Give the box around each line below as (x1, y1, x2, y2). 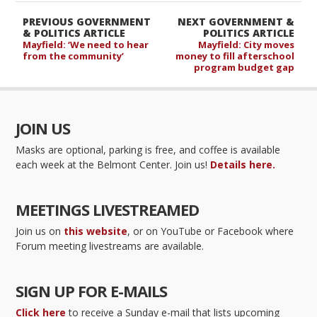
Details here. (210, 157, 276, 171)
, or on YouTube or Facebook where (127, 224, 294, 238)
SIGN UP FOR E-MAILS (16, 279, 168, 301)
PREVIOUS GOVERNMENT (23, 14, 151, 28)
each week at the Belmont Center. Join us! (16, 157, 211, 171)
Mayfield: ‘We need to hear (23, 38, 149, 51)
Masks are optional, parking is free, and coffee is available (16, 142, 281, 156)
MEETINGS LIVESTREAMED (16, 198, 200, 220)
